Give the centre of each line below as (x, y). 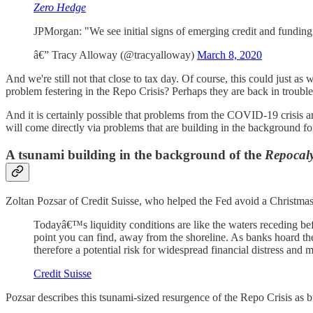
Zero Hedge (60, 8)
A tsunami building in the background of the (135, 155)
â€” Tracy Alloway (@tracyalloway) (115, 55)
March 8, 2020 (230, 55)
